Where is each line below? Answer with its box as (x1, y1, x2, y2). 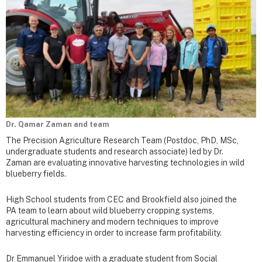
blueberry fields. (6, 168, 66, 178)
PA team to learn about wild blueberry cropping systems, (6, 205, 214, 215)
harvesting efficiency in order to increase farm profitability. (6, 227, 222, 237)
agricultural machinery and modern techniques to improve (6, 216, 219, 226)
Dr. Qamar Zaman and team (6, 119, 109, 129)
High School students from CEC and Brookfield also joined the (6, 194, 237, 204)
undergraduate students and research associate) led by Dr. (6, 146, 223, 156)
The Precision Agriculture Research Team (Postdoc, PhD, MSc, (6, 135, 239, 145)
